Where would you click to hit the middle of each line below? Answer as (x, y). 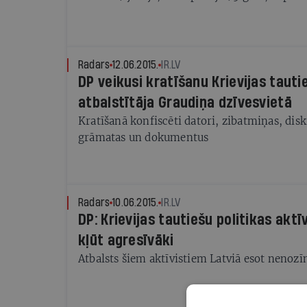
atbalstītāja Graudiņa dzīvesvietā (185, 103)
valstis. (96, 12)
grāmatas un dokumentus (144, 137)
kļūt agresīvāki (126, 241)
